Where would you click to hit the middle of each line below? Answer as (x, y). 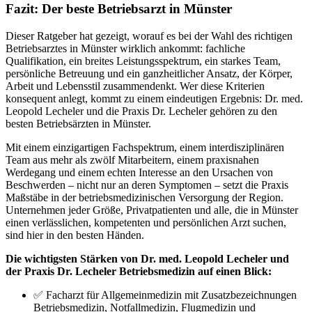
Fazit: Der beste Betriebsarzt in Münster (119, 9)
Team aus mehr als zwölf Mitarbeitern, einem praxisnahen (132, 159)
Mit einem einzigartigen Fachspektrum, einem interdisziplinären (145, 147)
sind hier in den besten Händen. (75, 235)
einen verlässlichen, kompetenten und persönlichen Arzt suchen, (146, 222)
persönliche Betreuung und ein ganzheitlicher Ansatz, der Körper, (149, 73)
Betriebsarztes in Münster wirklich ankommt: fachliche (125, 48)
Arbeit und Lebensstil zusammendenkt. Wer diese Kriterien (135, 86)
